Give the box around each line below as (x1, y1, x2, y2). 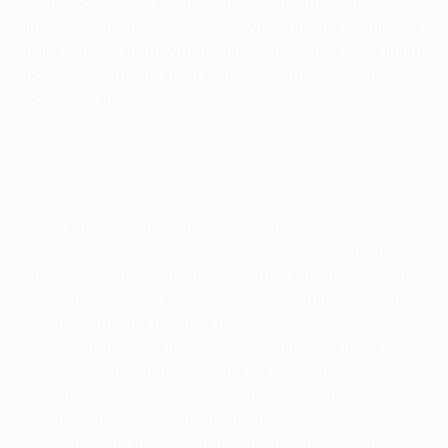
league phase (295, 216, 398, 235)
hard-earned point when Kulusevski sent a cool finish (24, 41, 424, 60)
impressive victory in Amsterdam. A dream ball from (24, 264, 412, 283)
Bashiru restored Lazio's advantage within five (24, 384, 373, 403)
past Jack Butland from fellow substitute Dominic (24, 65, 396, 84)
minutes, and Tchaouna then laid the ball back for (24, 408, 400, 427)
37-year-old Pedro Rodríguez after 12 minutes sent (24, 288, 402, 307)
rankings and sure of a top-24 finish (24, 240, 293, 259)
